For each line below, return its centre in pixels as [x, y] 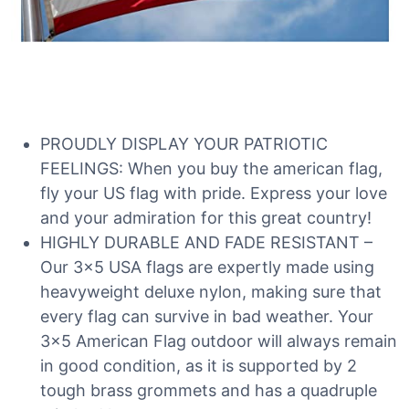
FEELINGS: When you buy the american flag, [211, 168]
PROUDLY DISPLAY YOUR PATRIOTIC [184, 144]
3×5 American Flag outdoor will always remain [219, 341]
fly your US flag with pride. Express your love [214, 193]
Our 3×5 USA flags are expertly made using [207, 267]
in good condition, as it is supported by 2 [199, 366]
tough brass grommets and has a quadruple [209, 390]
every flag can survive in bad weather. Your [207, 316]
